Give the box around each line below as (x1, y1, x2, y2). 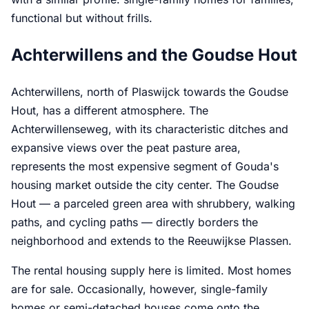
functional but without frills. (11, 11, 152, 26)
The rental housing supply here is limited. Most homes (11, 263, 291, 277)
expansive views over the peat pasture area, (11, 140, 241, 154)
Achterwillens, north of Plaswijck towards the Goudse (11, 84, 288, 99)
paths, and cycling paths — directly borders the (11, 215, 258, 229)
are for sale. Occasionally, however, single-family (11, 281, 268, 296)
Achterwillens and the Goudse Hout (11, 45, 297, 66)
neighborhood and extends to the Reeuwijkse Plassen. (11, 233, 292, 248)
